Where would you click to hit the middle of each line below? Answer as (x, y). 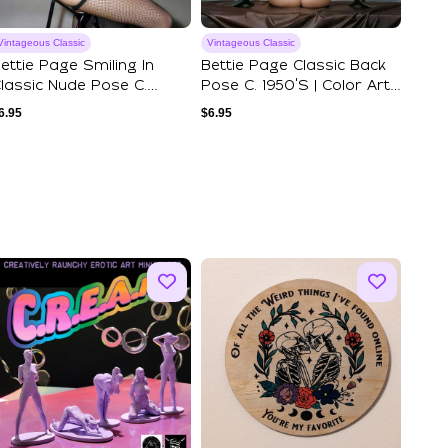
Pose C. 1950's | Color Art (295, 86)
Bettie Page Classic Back (293, 66)
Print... (223, 106)
